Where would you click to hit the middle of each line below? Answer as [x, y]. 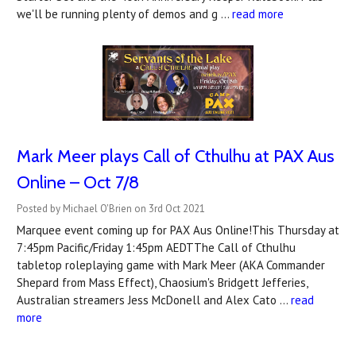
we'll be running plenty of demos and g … [124, 14]
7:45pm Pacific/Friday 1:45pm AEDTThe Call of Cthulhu [156, 247]
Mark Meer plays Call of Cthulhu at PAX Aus [176, 156]
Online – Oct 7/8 [78, 182]
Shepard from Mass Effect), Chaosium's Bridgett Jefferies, [162, 282]
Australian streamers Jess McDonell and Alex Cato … [154, 300]
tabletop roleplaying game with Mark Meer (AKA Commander [171, 265]
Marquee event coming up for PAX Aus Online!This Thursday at [178, 230]
